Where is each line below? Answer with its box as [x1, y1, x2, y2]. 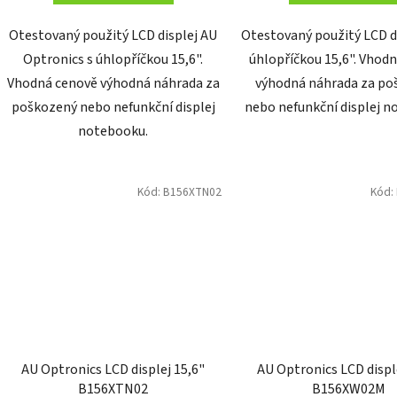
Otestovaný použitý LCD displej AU [9, 26, 218, 46]
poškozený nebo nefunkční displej [11, 97, 215, 118]
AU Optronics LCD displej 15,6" [21, 359, 206, 379]
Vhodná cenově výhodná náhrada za [6, 74, 220, 94]
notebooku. [78, 121, 149, 142]
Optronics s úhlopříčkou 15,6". [23, 50, 204, 70]
